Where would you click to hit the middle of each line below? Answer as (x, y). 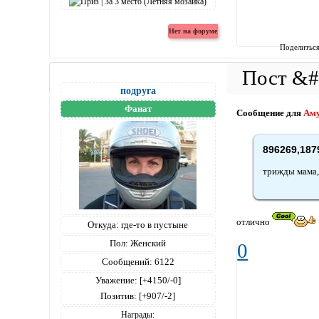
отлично (255, 221)
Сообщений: (127, 262)
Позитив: (119, 296)
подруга (138, 91)
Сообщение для (269, 113)
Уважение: (116, 281)
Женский (147, 244)
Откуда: (104, 225)
